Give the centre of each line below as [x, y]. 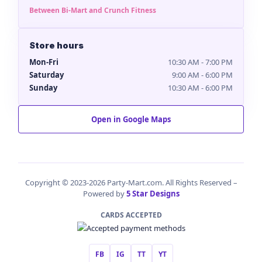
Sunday [43, 88]
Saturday [46, 75]
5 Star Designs [153, 194]
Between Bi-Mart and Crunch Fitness [93, 11]
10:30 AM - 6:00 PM [200, 88]
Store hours [56, 46]
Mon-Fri [44, 62]
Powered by [104, 194]
